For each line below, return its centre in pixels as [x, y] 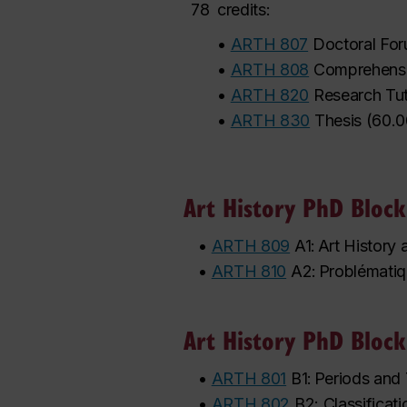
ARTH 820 [270, 94]
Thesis [338, 120]
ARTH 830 [270, 120]
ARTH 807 [269, 44]
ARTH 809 [251, 245]
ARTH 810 [249, 271]
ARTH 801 [249, 378]
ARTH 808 [270, 69]
